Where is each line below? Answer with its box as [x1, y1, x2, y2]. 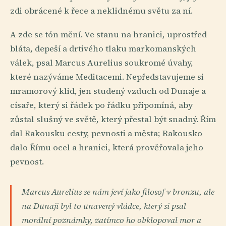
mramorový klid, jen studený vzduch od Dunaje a [10, 85, 206, 97]
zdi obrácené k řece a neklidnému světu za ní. [10, 5, 193, 17]
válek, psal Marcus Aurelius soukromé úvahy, [10, 57, 193, 69]
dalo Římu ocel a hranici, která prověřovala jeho [10, 142, 203, 154]
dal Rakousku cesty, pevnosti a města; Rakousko [10, 128, 202, 140]
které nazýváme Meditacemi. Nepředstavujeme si [10, 71, 204, 83]
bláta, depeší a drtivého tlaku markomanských [10, 43, 196, 55]
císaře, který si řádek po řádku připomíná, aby [10, 99, 193, 111]
